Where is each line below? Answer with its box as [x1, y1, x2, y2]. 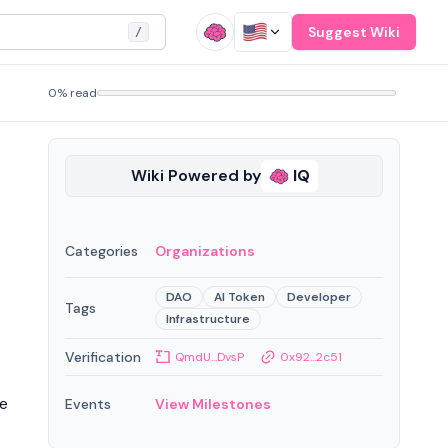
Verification [65, 348, 141, 366]
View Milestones [155, 395, 271, 413]
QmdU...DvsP [175, 349, 244, 365]
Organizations [155, 242, 255, 260]
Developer [287, 289, 351, 305]
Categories [65, 242, 138, 260]
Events [65, 395, 111, 413]
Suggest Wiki [308, 23, 401, 41]
